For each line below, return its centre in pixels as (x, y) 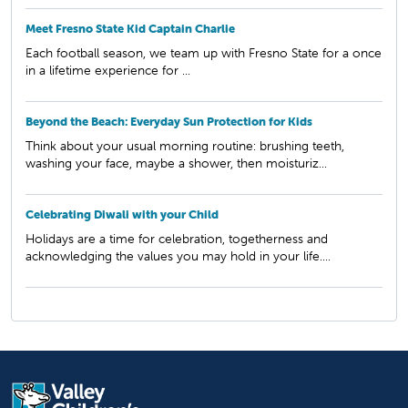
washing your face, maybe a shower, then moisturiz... (176, 163)
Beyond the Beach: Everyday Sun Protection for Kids (169, 121)
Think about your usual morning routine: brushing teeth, (185, 145)
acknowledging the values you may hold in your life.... (178, 255)
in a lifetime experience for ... (108, 70)
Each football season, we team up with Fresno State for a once (204, 52)
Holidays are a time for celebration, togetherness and (177, 238)
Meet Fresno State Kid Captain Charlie (130, 28)
